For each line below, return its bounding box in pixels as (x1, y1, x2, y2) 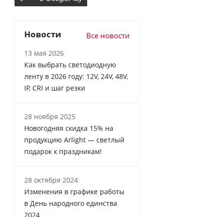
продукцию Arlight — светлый (24, 135, 124, 144)
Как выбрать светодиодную (24, 60, 116, 69)
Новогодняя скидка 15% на (24, 123, 113, 133)
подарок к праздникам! (24, 146, 102, 156)
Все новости (86, 30, 130, 40)
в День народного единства (24, 198, 117, 208)
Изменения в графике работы (24, 186, 124, 196)
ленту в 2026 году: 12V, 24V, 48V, (24, 71, 128, 81)
